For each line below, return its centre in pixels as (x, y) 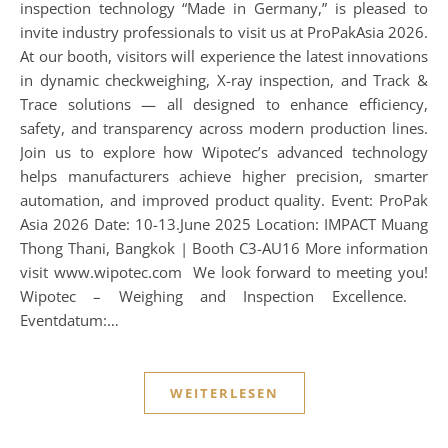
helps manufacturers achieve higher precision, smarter (224, 176)
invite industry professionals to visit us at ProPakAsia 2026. (224, 32)
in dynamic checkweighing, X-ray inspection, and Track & (224, 80)
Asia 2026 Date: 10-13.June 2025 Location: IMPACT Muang (224, 224)
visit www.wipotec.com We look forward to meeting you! (224, 272)
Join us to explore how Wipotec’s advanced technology (224, 152)
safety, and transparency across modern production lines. (224, 128)
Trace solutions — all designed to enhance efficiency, (224, 104)
